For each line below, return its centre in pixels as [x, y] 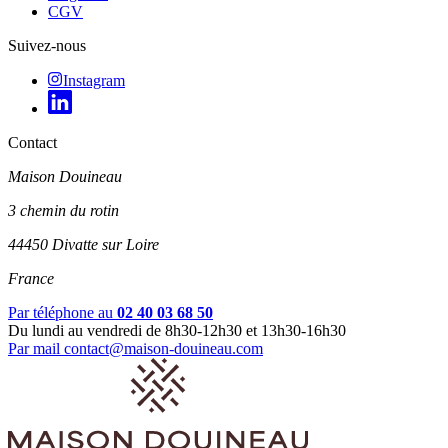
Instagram [94, 81]
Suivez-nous [47, 46]
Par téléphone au [62, 313]
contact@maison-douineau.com [163, 349]
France [31, 279]
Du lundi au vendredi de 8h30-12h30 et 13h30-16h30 [177, 331]
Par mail [36, 349]
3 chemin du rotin [63, 211]
